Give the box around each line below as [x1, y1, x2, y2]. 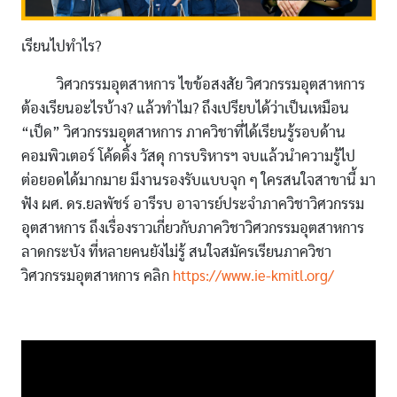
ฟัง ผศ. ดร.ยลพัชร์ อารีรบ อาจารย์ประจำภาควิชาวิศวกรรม [21, 196, 364, 212]
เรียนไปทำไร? [21, 38, 101, 54]
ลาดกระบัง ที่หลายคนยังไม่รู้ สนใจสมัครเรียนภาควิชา [21, 244, 331, 260]
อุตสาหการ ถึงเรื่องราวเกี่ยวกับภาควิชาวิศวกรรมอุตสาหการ [21, 220, 364, 236]
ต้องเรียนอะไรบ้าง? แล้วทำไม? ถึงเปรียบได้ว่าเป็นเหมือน [21, 100, 349, 116]
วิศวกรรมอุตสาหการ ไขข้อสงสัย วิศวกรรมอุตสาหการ [21, 76, 365, 92]
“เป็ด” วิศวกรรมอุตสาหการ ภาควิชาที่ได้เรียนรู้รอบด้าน [21, 124, 346, 140]
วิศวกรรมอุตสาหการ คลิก [21, 268, 173, 284]
